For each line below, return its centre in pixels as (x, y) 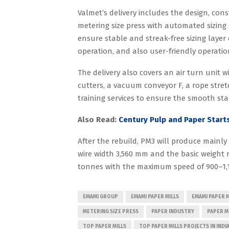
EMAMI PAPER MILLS (155, 197)
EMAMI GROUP (100, 197)
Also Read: (98, 119)
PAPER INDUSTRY (173, 211)
